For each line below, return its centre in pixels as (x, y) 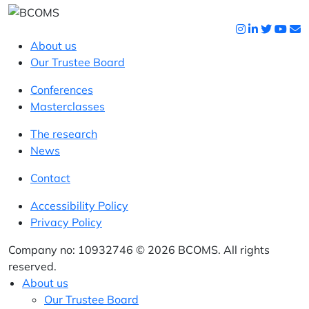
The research (64, 134)
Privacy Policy (66, 222)
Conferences (62, 90)
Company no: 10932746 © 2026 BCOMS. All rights (139, 250)
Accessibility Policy (79, 206)
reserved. (32, 266)
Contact (50, 178)
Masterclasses (68, 106)
